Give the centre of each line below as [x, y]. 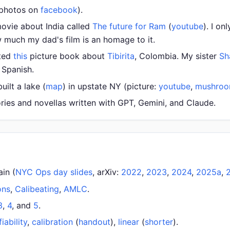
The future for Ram [129, 26]
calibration [52, 222]
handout [94, 222]
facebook [59, 9]
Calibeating [37, 189]
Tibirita [121, 56]
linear [129, 222]
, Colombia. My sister [177, 56]
